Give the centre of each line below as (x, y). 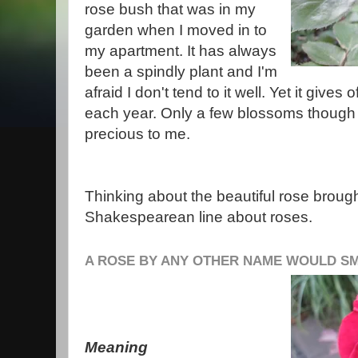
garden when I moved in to (176, 30)
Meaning (116, 347)
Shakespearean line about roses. (199, 217)
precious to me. (137, 133)
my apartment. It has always (181, 50)
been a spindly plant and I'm (181, 71)
